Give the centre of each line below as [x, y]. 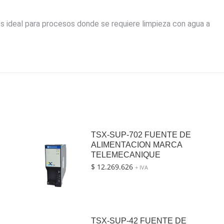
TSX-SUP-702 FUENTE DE [141, 135]
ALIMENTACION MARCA [136, 145]
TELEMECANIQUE [125, 155]
